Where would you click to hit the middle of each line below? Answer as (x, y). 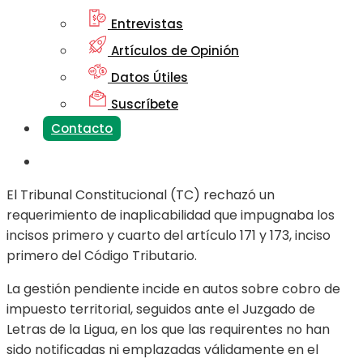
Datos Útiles (148, 78)
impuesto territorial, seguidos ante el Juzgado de (161, 310)
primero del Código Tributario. (102, 256)
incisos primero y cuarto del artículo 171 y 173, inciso (169, 236)
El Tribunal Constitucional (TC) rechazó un (141, 195)
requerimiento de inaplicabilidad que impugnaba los (171, 216)
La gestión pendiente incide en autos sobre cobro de (173, 289)
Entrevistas (145, 24)
